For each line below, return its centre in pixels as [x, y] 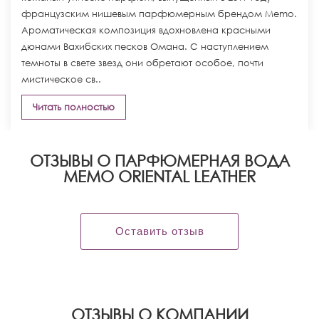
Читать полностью [74, 107]
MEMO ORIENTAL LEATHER [159, 176]
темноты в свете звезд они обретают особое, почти [142, 63]
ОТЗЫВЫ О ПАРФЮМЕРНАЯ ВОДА [159, 161]
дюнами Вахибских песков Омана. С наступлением [145, 47]
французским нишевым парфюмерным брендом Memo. [159, 14]
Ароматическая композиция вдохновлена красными [146, 30]
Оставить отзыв [159, 231]
